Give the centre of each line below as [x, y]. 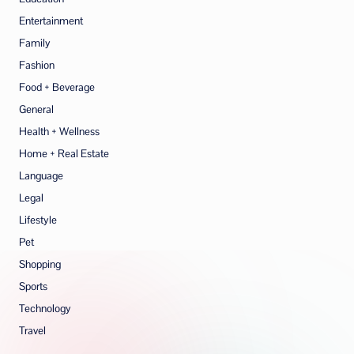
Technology [45, 308]
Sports [33, 286]
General [36, 109]
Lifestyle [38, 220]
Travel [32, 330]
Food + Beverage [57, 87]
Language [41, 175]
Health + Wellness [59, 131]
